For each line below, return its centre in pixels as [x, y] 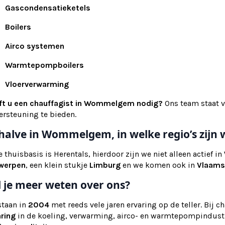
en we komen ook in [159, 165]
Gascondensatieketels [48, 8]
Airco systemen [35, 46]
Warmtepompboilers [44, 65]
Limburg [105, 165]
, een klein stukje [58, 165]
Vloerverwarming [37, 84]
